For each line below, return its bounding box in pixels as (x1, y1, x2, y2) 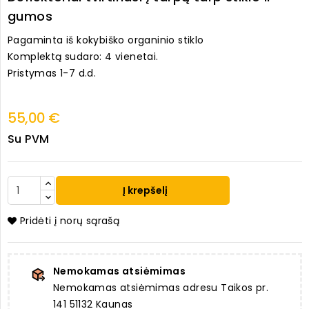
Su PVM (8, 131, 50, 148)
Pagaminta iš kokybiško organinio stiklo (8, 33, 207, 48)
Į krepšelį (121, 183, 168, 198)
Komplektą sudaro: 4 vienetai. (8, 50, 159, 64)
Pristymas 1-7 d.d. (8, 66, 97, 81)
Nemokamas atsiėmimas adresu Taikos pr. (53, 281, 269, 295)
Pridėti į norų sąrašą (19, 214, 120, 228)
